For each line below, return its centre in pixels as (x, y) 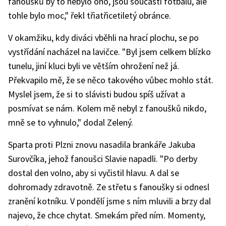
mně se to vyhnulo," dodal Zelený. (71, 122)
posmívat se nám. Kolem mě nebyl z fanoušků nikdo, (107, 108)
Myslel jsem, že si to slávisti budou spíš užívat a (97, 94)
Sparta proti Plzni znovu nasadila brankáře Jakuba (102, 145)
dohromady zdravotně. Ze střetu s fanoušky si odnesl (109, 187)
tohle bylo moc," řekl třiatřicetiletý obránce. (90, 15)
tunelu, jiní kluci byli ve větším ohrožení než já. (94, 66)
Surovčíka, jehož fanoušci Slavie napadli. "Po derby (103, 159)
